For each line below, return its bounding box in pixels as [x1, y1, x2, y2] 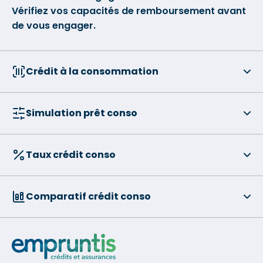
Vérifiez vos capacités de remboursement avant [12, 4, 246, 18]
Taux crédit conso [26, 148, 116, 161]
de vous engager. [12, 19, 96, 32]
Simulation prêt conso [26, 106, 137, 120]
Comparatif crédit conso [26, 190, 151, 203]
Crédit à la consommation [26, 65, 159, 78]
